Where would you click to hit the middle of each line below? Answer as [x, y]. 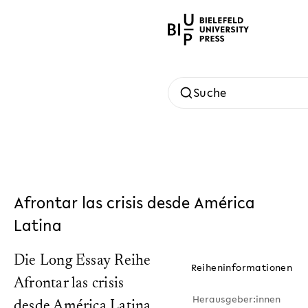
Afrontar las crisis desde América [134, 202]
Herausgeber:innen [236, 299]
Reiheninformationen [242, 267]
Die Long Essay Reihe [82, 261]
